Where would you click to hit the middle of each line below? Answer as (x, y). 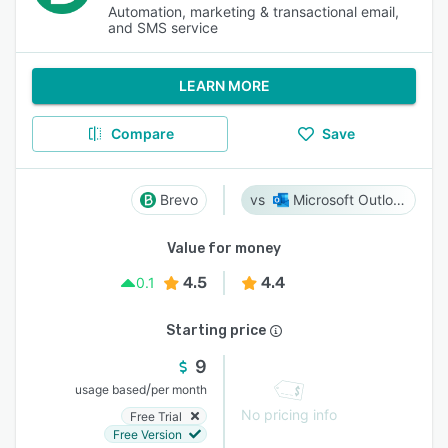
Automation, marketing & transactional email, (253, 11)
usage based (110, 389)
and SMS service (163, 27)
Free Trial (156, 416)
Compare (142, 133)
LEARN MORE (224, 85)
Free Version (147, 434)
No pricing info (289, 414)
